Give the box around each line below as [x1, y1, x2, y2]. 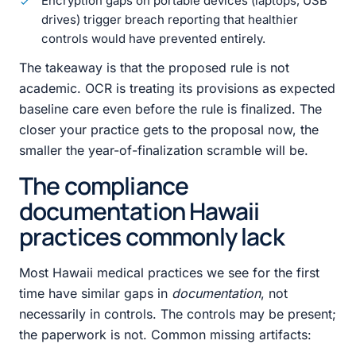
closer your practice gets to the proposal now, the [19, 121, 319, 137]
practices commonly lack [19, 219, 284, 253]
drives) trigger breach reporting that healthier [41, 12, 298, 28]
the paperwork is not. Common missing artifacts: [19, 326, 311, 342]
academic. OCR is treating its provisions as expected [19, 79, 335, 96]
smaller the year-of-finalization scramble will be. [19, 141, 308, 158]
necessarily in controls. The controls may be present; [19, 305, 336, 322]
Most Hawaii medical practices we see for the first [19, 264, 319, 281]
